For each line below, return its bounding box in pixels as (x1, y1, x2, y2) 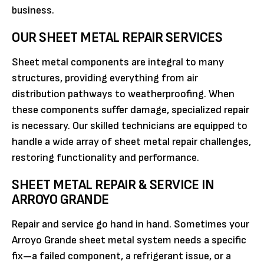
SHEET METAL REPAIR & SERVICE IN (12, 176, 214, 193)
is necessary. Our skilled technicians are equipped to (12, 119, 247, 132)
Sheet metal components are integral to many (12, 55, 224, 68)
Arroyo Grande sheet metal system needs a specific (12, 233, 246, 246)
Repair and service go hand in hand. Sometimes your (12, 217, 249, 230)
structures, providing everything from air (12, 71, 198, 84)
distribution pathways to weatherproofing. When (12, 87, 235, 100)
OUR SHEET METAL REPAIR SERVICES (12, 28, 223, 46)
